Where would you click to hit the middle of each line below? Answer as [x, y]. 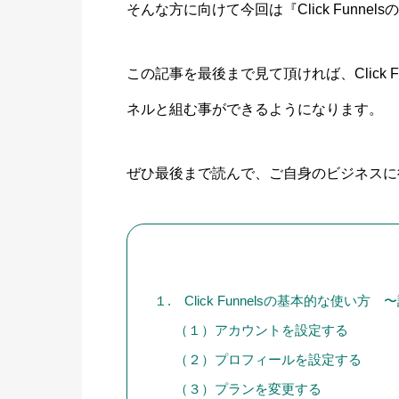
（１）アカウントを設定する [262, 330]
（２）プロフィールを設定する [269, 359]
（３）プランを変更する [248, 388]
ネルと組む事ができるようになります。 [255, 110]
